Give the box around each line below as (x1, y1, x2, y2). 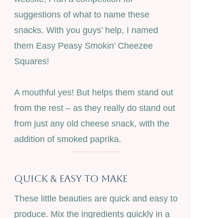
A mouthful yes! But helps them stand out (14, 88, 173, 98)
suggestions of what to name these (14, 10, 149, 20)
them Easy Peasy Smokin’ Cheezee (14, 41, 153, 51)
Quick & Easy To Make (14, 173, 127, 185)
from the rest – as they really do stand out (14, 103, 175, 113)
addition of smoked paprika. (14, 134, 121, 145)
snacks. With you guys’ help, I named (14, 25, 158, 36)
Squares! (14, 56, 49, 67)
